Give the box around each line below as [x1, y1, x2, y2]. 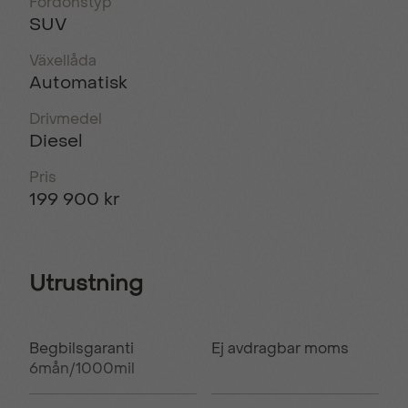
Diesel [29, 128, 83, 152]
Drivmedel [29, 108, 102, 128]
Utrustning [29, 269, 143, 298]
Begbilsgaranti [29, 338, 134, 358]
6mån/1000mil [29, 358, 135, 378]
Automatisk [29, 70, 127, 94]
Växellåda [29, 50, 97, 70]
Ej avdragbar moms [211, 338, 349, 358]
